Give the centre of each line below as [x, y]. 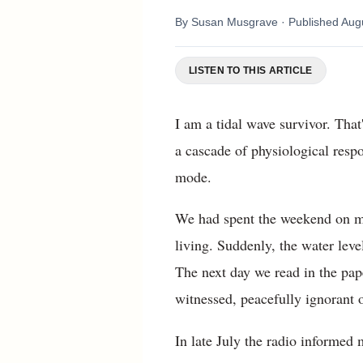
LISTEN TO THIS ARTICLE [251, 70]
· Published [311, 22]
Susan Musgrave [235, 22]
